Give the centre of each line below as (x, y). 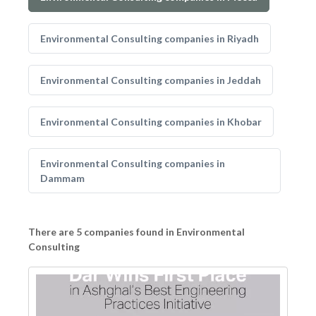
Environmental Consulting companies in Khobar (151, 122)
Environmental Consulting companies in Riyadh (150, 38)
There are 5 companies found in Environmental (136, 232)
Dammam (62, 178)
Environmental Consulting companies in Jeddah (151, 80)
